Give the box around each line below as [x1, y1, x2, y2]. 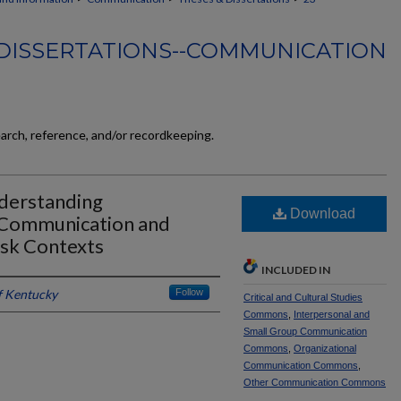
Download [286, 206, 355, 221]
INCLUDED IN [261, 263, 330, 277]
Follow [175, 286, 203, 297]
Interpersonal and [294, 309, 370, 320]
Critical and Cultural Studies [243, 292, 363, 303]
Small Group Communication [243, 326, 367, 337]
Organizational [294, 343, 356, 354]
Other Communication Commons [243, 377, 386, 388]
